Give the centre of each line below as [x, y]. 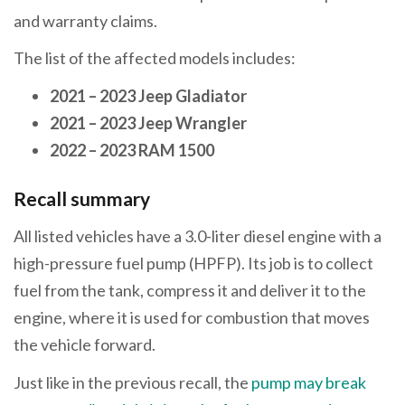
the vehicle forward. [85, 344]
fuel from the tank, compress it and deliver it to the [190, 290]
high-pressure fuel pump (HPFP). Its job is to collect [193, 263]
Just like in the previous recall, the [132, 382]
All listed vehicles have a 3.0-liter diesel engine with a [198, 236]
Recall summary [82, 198]
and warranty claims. [85, 20]
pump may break [309, 382]
